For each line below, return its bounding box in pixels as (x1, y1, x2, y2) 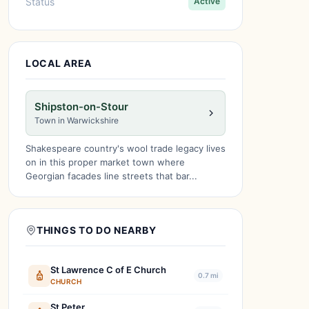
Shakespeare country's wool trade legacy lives (26, 143, 226, 154)
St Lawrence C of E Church (50, 264, 166, 275)
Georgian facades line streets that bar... (26, 170, 197, 181)
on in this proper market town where (26, 157, 185, 168)
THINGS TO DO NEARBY (37, 224, 157, 236)
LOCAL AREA (26, 57, 92, 69)
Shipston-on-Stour (34, 100, 128, 113)
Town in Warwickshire (34, 115, 119, 126)
